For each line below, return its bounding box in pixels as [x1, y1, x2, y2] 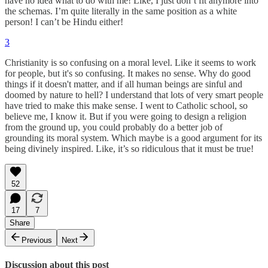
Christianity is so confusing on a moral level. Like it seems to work [5, 57, 256, 68]
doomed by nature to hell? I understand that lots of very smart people [5, 90, 263, 100]
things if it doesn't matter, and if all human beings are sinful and [5, 79, 242, 90]
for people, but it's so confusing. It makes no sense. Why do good [5, 68, 251, 79]
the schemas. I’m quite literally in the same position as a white [5, 6, 237, 17]
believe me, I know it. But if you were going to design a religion [5, 111, 246, 122]
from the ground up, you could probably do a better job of [5, 122, 223, 133]
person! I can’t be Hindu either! [5, 17, 123, 28]
